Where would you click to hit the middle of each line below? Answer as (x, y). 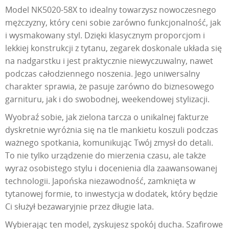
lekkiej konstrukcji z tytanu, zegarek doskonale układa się (113, 48)
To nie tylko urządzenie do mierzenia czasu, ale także (106, 156)
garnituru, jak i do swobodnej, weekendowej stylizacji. (107, 99)
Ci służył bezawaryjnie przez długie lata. (79, 207)
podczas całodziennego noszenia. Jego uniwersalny (102, 74)
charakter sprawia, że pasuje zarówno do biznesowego (110, 87)
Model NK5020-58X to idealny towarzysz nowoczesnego (111, 10)
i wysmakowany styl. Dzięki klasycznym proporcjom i (105, 36)
